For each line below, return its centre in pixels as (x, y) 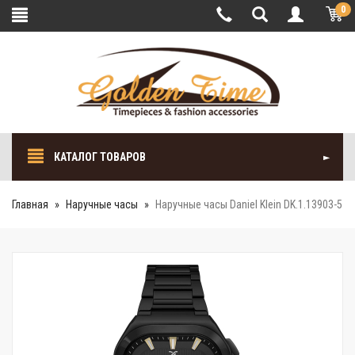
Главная (30, 204)
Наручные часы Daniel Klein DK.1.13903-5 (249, 204)
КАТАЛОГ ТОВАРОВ (99, 157)
